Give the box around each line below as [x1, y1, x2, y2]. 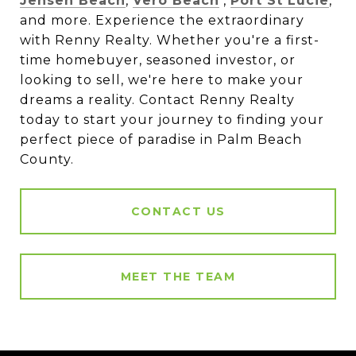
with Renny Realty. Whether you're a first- [20, 33, 319, 48]
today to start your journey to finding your [20, 112, 324, 128]
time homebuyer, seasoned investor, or [20, 52, 296, 68]
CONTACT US [130, 204, 226, 219]
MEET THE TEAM [120, 269, 236, 284]
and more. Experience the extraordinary [20, 13, 304, 29]
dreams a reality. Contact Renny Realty [20, 92, 295, 108]
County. [20, 152, 74, 168]
